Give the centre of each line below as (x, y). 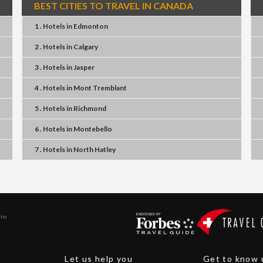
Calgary (86, 47)
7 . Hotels (50, 149)
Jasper (84, 67)
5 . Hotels (50, 108)
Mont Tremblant (100, 88)
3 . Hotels (50, 67)
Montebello (93, 129)
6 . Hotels (50, 129)
